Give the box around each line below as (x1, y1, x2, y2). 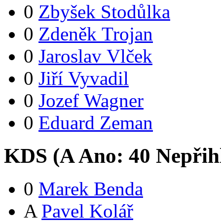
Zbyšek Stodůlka (38, 1, 170, 23)
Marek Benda (38, 178, 143, 199)
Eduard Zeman (38, 112, 153, 134)
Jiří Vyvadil (38, 68, 129, 89)
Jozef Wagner (38, 90, 144, 111)
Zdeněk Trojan (38, 23, 153, 45)
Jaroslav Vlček (38, 45, 152, 67)
